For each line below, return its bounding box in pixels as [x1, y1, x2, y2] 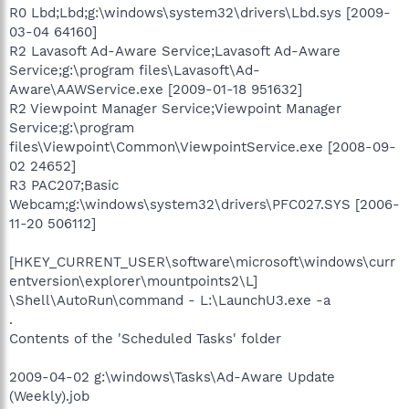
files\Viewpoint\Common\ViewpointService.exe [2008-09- [9, 138, 396, 155]
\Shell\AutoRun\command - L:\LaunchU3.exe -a [9, 291, 330, 309]
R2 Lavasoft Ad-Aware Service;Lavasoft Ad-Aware [9, 42, 341, 59]
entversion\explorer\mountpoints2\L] [9, 272, 257, 289]
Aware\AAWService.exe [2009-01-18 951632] [9, 80, 302, 98]
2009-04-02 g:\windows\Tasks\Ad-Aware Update [9, 368, 335, 385]
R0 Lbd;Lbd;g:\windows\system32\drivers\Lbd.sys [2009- [9, 4, 391, 21]
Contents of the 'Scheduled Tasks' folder [9, 330, 281, 347]
